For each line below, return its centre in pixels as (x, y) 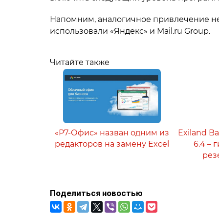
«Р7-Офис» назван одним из (112, 133)
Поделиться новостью (96, 193)
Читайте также (80, 62)
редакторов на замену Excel (112, 144)
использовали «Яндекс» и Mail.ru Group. (130, 31)
